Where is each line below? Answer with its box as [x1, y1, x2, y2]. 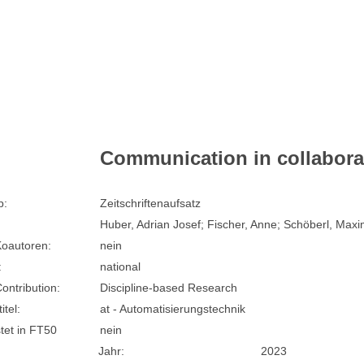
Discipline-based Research [100, 281, 238, 295]
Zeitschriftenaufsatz [100, 197, 201, 210]
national [100, 260, 141, 274]
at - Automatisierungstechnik [100, 302, 246, 316]
